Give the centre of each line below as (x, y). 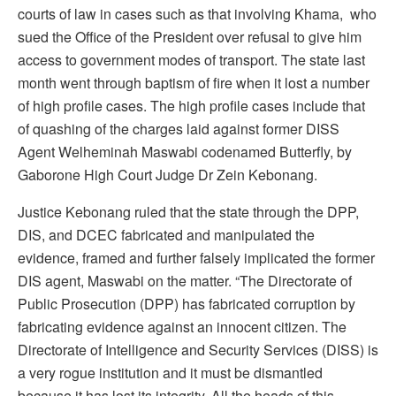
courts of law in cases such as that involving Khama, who (197, 13)
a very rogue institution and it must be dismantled (170, 372)
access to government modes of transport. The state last (191, 59)
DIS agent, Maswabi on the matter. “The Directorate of (185, 280)
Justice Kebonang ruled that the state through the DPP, (188, 211)
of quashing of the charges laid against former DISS (179, 128)
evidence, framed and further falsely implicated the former (196, 257)
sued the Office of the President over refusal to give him (190, 36)
